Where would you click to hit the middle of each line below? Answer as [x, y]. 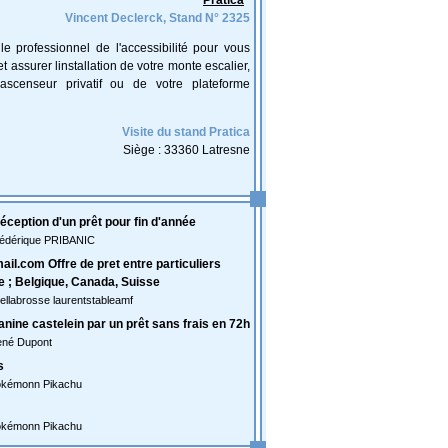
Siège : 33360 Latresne [186, 150]
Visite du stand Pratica [186, 132]
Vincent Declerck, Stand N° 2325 [157, 18]
